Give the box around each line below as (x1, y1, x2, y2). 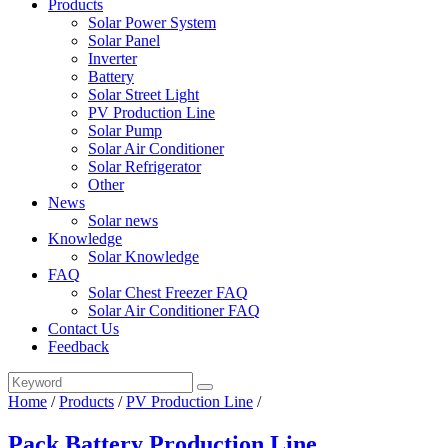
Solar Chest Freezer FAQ (88, 284, 248, 301)
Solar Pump (88, 122, 162, 139)
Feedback (48, 338, 109, 355)
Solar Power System (88, 14, 216, 31)
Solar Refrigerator (88, 158, 201, 175)
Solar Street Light (88, 86, 199, 103)
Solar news (88, 212, 158, 229)
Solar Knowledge (88, 248, 199, 265)
